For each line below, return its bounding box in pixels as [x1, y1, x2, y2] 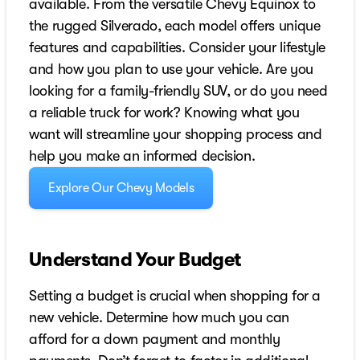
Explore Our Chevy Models [48, 181, 194, 196]
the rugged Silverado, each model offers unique [29, 18, 321, 35]
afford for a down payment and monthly [29, 331, 280, 348]
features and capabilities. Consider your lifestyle [29, 39, 326, 56]
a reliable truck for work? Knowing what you [29, 104, 300, 121]
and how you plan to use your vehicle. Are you [29, 61, 313, 78]
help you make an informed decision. [29, 148, 256, 165]
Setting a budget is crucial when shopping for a [29, 288, 321, 305]
